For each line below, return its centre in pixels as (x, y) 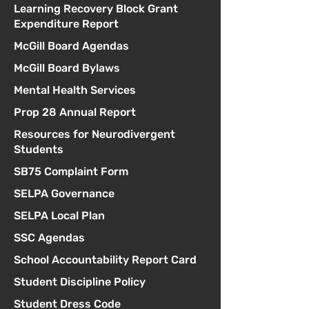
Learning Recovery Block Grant (96, 9)
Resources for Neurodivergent (94, 134)
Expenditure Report (66, 24)
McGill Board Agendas (71, 46)
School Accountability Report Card (105, 260)
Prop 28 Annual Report (75, 112)
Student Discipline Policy (80, 282)
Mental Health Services (75, 90)
